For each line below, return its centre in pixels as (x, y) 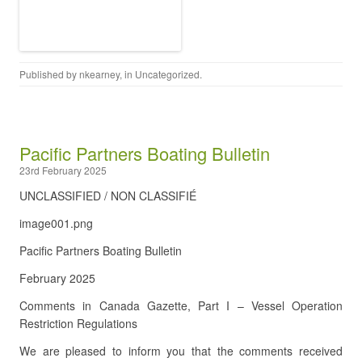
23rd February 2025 (63, 170)
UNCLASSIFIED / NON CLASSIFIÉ (108, 196)
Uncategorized (167, 74)
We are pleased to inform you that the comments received (181, 351)
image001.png (56, 223)
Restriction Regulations (78, 323)
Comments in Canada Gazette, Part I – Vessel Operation (181, 305)
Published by (49, 74)
